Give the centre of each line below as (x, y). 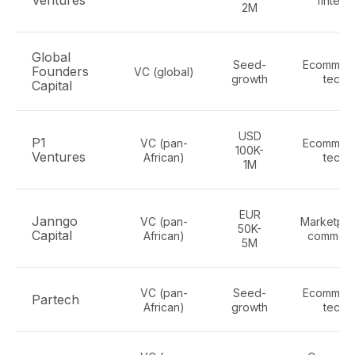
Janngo (55, 221)
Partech (55, 300)
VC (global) (164, 72)
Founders (60, 71)
